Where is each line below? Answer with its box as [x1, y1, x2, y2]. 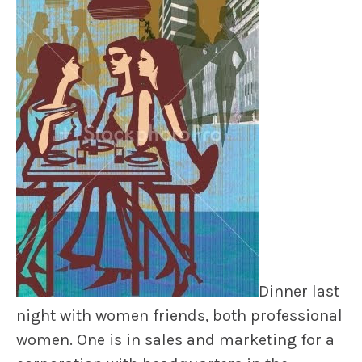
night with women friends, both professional [16, 306, 343, 326]
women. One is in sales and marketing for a [16, 330, 335, 350]
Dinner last [259, 282, 339, 301]
